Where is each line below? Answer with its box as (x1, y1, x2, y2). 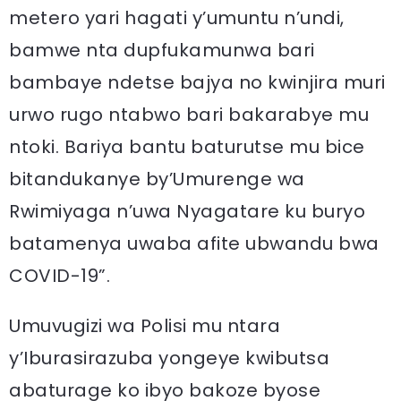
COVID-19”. (9, 263, 110, 288)
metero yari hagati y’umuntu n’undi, (9, 5, 345, 30)
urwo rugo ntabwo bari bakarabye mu (9, 102, 369, 127)
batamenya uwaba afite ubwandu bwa (9, 231, 380, 256)
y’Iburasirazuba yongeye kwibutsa (9, 346, 329, 371)
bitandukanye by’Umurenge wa (9, 166, 305, 192)
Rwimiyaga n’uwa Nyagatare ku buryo (9, 199, 365, 224)
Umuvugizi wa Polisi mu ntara (9, 313, 280, 338)
